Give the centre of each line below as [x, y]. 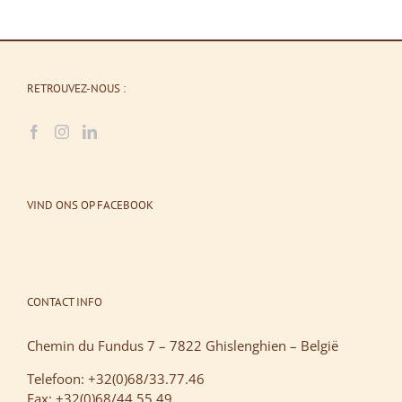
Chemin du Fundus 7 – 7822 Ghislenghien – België [183, 346]
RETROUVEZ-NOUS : [76, 89]
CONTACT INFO [65, 302]
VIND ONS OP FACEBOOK [90, 205]
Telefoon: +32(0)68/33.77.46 [116, 379]
